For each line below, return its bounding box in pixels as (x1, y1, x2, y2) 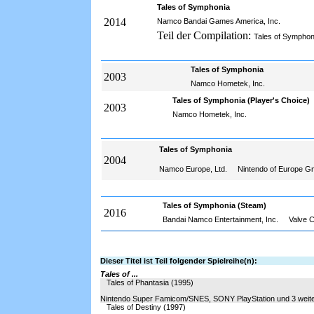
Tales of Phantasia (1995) (107, 278, 193, 287)
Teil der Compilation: (157, 29, 251, 41)
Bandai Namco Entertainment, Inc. (163, 215, 280, 224)
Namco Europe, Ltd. (159, 165, 229, 173)
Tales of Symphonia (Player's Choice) (172, 96, 310, 104)
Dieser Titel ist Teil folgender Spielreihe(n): (100, 257, 257, 265)
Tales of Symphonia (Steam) (163, 201, 266, 210)
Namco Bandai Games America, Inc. (157, 17, 282, 25)
